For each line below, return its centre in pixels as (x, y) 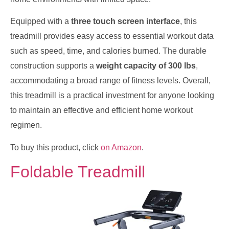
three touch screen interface (125, 21)
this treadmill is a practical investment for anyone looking (112, 96)
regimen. (26, 125)
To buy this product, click (55, 147)
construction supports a (53, 66)
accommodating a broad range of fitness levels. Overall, (110, 81)
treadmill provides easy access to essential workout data (112, 36)
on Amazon (121, 147)
